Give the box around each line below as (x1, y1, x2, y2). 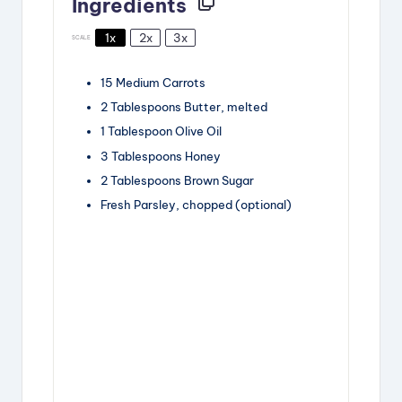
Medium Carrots (113, 75, 205, 91)
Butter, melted (181, 100, 267, 115)
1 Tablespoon (100, 124, 172, 139)
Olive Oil (172, 124, 222, 139)
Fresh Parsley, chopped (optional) (100, 197, 292, 212)
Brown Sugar (181, 172, 254, 188)
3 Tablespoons (100, 148, 182, 163)
